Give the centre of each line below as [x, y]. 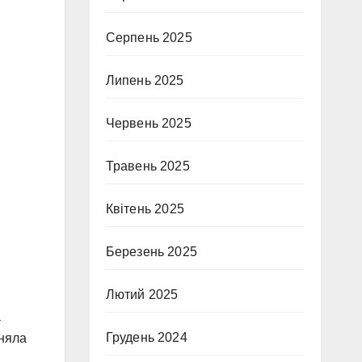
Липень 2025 [145, 80]
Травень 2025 [147, 166]
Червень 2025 [148, 123]
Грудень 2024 [146, 337]
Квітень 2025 [145, 209]
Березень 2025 [152, 252]
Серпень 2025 [149, 38]
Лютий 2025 [142, 295]
